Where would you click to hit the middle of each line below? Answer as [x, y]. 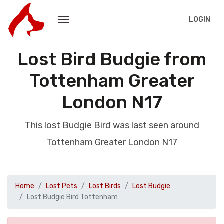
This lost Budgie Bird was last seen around [112, 125]
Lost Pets [62, 186]
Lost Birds [105, 186]
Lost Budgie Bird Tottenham [72, 197]
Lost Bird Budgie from [112, 59]
